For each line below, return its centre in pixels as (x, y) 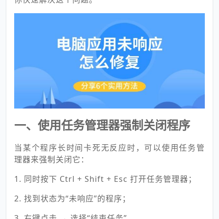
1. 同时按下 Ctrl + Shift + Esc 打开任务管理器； (105, 179)
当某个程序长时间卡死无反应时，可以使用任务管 (109, 148)
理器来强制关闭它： (52, 159)
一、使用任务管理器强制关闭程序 (102, 125)
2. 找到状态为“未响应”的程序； (72, 198)
